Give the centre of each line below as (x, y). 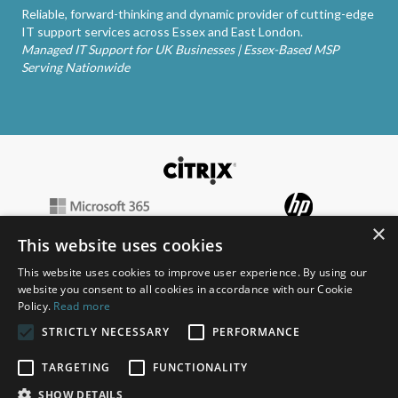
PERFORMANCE (256, 332)
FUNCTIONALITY (200, 367)
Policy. (36, 306)
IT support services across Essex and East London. (162, 32)
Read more (82, 306)
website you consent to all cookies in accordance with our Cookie (186, 289)
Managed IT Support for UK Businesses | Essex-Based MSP (180, 49)
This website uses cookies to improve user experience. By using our (193, 272)
